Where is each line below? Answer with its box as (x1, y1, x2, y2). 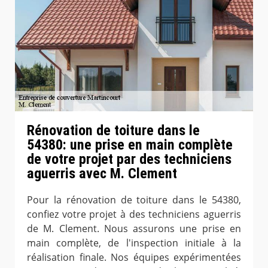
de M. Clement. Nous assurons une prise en (27, 222, 241, 236)
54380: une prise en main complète (27, 136, 233, 154)
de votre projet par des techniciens (27, 151, 232, 168)
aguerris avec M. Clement (27, 165, 177, 182)
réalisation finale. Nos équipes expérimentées (27, 251, 241, 264)
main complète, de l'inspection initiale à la (27, 236, 241, 250)
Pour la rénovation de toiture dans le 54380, (27, 193, 241, 207)
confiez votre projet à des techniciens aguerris (27, 208, 241, 221)
